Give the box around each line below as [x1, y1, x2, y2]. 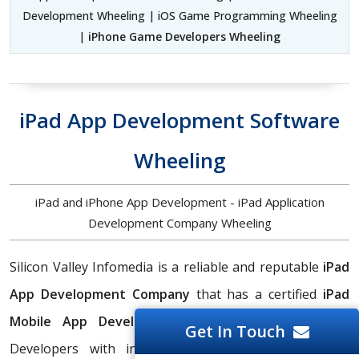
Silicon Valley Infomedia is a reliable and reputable [10, 257, 323, 276]
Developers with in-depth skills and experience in [10, 339, 349, 357]
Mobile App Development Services [10, 312, 247, 330]
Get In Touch [184, 321, 285, 342]
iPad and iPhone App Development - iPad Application [34, 193, 325, 210]
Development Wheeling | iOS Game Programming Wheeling [22, 7, 337, 23]
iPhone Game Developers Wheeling [88, 28, 280, 44]
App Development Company [10, 284, 190, 303]
